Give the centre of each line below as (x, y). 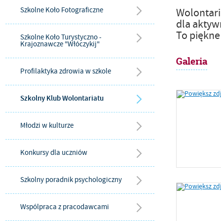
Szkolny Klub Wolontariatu (62, 99)
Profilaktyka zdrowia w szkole (66, 71)
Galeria (192, 61)
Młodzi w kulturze (47, 126)
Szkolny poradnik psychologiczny (71, 180)
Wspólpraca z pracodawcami (65, 207)
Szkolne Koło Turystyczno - (61, 37)
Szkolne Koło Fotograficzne (62, 10)
